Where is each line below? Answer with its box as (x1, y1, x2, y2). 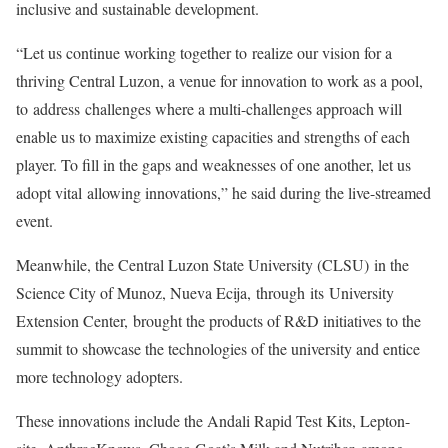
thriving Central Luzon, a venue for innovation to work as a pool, (16, 70, 423, 92)
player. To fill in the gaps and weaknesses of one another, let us (16, 154, 411, 176)
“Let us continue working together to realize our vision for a (16, 42, 392, 64)
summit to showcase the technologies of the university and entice (16, 338, 420, 360)
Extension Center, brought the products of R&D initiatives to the (16, 310, 421, 332)
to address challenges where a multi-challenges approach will (16, 98, 402, 120)
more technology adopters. (16, 366, 183, 388)
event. (16, 210, 53, 232)
